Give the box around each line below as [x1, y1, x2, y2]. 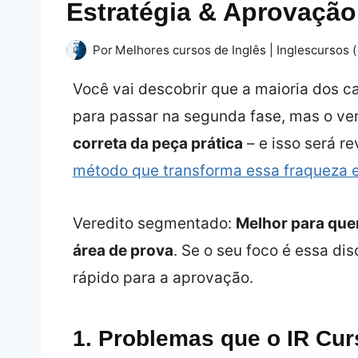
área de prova [72, 241, 173, 260]
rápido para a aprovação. [72, 268, 253, 287]
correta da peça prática [72, 133, 243, 153]
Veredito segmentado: [72, 213, 236, 233]
